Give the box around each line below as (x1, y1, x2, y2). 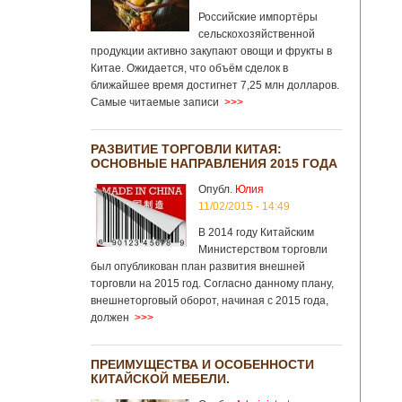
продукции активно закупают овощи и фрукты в (91, 45, 332, 57)
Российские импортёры (198, 11, 318, 23)
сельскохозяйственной (198, 28, 315, 40)
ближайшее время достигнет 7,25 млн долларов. (91, 79, 339, 92)
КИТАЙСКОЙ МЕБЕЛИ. (91, 371, 230, 386)
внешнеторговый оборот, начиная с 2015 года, (91, 294, 328, 307)
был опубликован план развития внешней (91, 260, 305, 273)
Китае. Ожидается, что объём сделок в (91, 62, 288, 74)
